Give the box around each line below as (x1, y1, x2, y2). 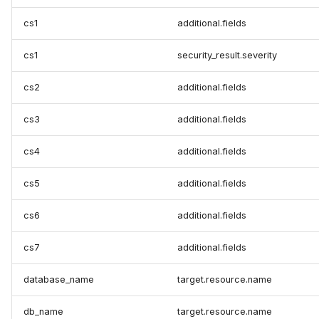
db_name (23, 306, 63, 318)
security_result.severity (177, 50, 277, 61)
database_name (23, 274, 94, 286)
